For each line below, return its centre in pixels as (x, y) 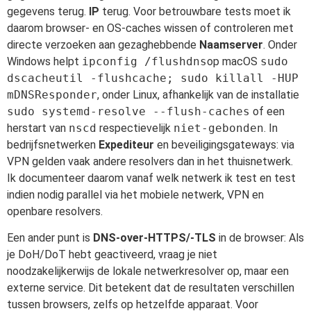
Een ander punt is (50, 238)
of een (267, 111)
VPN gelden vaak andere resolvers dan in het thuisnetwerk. (150, 161)
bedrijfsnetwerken (53, 144)
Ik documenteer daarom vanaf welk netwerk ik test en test (151, 178)
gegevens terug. (48, 11)
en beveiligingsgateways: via (224, 144)
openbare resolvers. (55, 211)
